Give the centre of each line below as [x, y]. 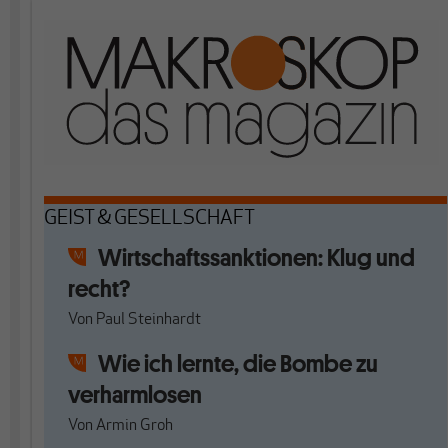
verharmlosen [135, 394]
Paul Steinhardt [148, 320]
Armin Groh [134, 426]
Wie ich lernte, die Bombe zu [238, 363]
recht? [99, 288]
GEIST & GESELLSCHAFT [149, 219]
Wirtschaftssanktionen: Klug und [256, 257]
